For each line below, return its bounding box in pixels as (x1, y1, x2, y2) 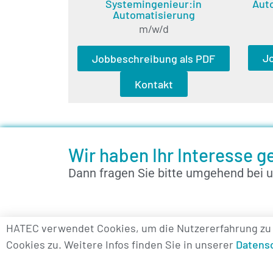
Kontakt (134, 77, 173, 91)
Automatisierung (112, 7, 195, 21)
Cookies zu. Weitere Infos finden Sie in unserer (6, 238, 236, 251)
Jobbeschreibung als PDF (92, 52, 215, 66)
